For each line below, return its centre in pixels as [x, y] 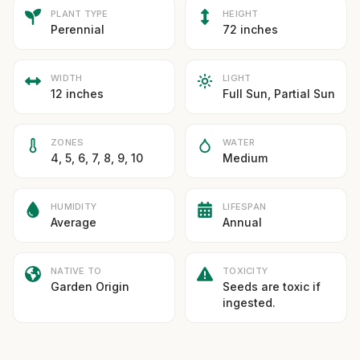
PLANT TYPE [80, 14]
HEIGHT [241, 14]
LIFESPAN [245, 207]
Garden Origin [90, 286]
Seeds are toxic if [272, 286]
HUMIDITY [74, 207]
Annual [242, 222]
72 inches [250, 29]
